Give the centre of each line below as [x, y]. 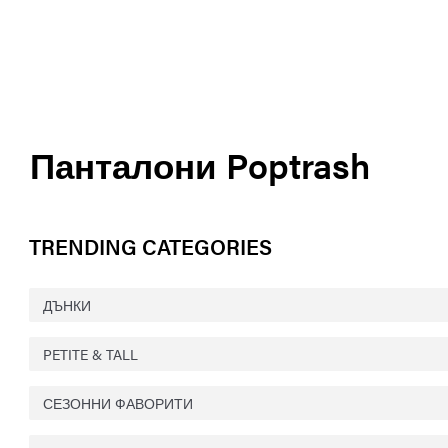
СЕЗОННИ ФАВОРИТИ [118, 402]
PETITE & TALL [90, 353]
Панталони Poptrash [200, 164]
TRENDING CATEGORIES [150, 245]
